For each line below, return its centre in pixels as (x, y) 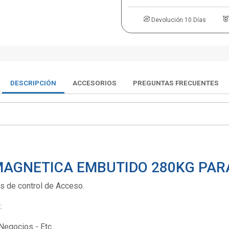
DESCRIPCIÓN (33, 83)
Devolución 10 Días (178, 20)
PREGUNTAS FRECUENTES (176, 83)
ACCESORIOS (95, 83)
